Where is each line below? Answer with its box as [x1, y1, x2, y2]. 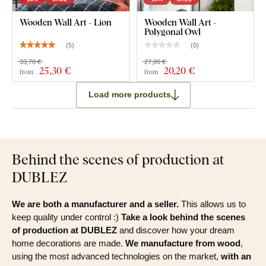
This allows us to [179, 198, 246, 209]
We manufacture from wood [125, 237, 240, 248]
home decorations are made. [12, 237, 125, 248]
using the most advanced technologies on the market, [12, 251, 221, 261]
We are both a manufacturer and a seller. [12, 198, 179, 209]
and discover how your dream [117, 224, 235, 235]
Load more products [88, 90, 171, 100]
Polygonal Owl [144, 25, 201, 37]
